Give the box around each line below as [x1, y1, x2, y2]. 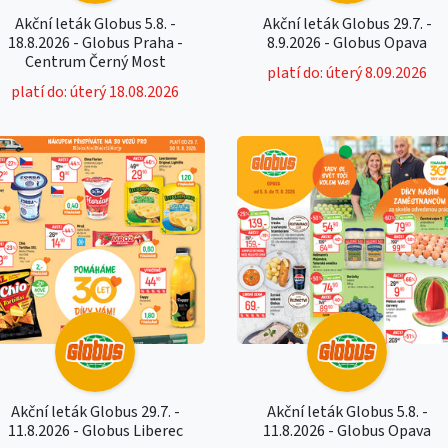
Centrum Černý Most [24, 50, 166, 73]
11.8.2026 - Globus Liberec [7, 419, 183, 442]
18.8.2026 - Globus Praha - [7, 31, 183, 54]
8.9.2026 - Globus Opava [267, 31, 428, 54]
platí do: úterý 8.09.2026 [267, 61, 428, 84]
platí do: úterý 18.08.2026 [11, 80, 180, 103]
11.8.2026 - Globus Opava [263, 419, 432, 442]
